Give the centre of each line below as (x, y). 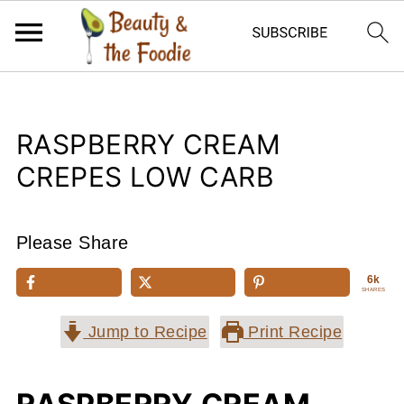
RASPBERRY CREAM (148, 144)
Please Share (72, 243)
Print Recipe (293, 332)
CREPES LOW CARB (145, 177)
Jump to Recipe (145, 332)
